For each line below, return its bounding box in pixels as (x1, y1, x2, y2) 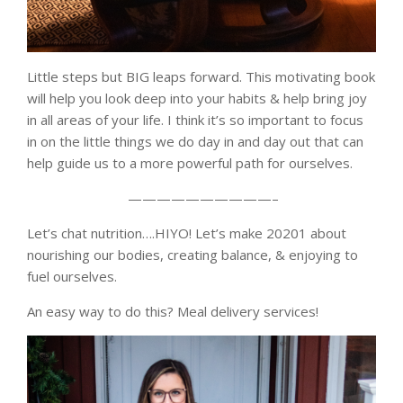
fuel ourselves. (27, 267, 117, 286)
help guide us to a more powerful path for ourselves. (27, 154, 353, 173)
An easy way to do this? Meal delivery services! (27, 302, 318, 321)
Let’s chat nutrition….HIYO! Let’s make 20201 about (27, 224, 346, 243)
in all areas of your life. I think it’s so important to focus (27, 111, 363, 130)
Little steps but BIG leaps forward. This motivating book (27, 67, 375, 86)
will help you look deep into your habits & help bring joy (27, 89, 367, 108)
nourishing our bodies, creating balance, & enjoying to (27, 246, 358, 264)
